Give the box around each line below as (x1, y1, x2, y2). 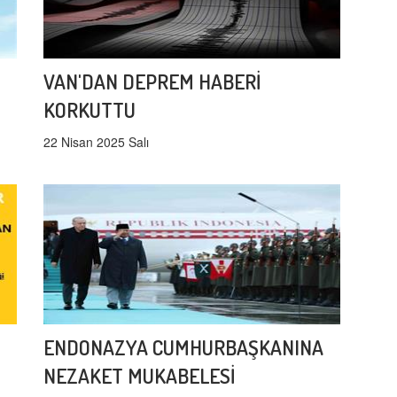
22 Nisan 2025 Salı (43, 133, 149, 152)
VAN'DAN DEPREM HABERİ (43, 68, 261, 95)
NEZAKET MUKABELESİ (43, 362, 235, 389)
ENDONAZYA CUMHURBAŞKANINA (43, 334, 323, 361)
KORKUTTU (43, 97, 136, 123)
